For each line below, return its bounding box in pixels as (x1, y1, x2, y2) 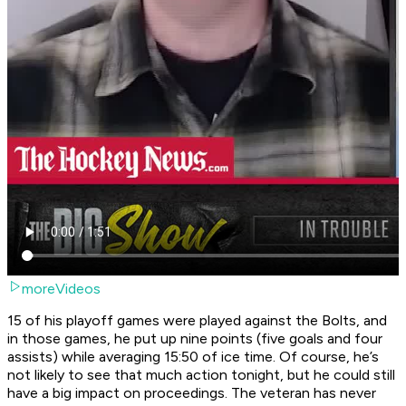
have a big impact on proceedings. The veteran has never (7, 384, 376, 402)
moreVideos (22, 280, 101, 298)
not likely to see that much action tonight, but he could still (7, 366, 395, 384)
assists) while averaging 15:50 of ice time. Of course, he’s (7, 348, 379, 366)
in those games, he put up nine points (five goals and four (7, 330, 382, 348)
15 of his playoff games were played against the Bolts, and (7, 312, 387, 330)
